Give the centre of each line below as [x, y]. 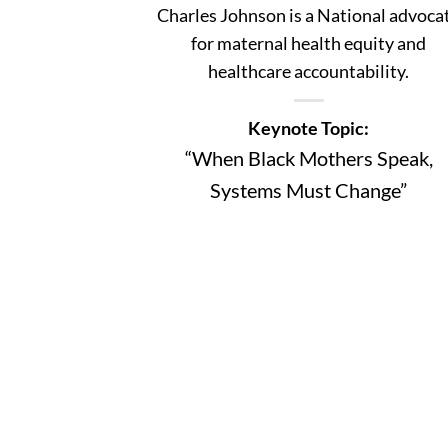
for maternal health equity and [309, 42]
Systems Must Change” [309, 189]
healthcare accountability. [309, 70]
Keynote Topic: [309, 127]
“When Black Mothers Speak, [308, 157]
